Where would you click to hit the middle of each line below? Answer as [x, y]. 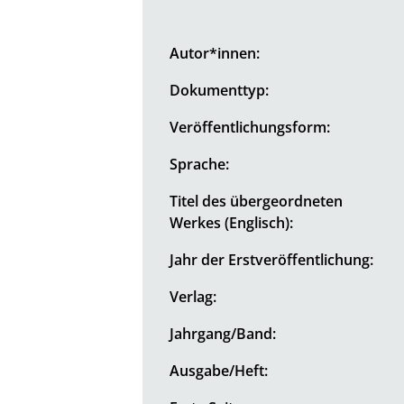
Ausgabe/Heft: [219, 370]
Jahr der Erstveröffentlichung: [272, 259]
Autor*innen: [215, 53]
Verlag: [193, 296]
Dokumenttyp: [220, 90]
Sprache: [200, 164]
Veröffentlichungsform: [250, 127]
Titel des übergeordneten [257, 201]
